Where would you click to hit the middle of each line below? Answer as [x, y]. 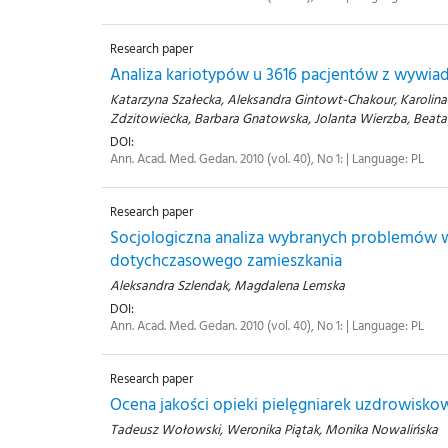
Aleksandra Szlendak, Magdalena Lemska [227, 285]
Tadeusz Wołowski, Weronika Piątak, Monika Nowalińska [274, 429]
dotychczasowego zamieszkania [226, 260]
